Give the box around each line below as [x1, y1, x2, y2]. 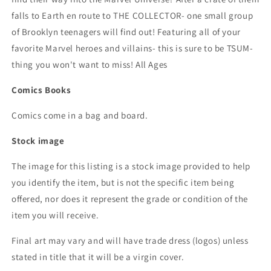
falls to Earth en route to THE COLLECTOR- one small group [11, 10, 253, 21]
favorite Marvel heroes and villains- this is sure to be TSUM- [11, 42, 253, 54]
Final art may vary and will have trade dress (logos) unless [11, 235, 249, 246]
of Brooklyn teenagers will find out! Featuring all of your [11, 26, 241, 38]
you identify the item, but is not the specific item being [11, 177, 235, 188]
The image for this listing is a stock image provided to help [11, 160, 251, 172]
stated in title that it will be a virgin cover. [11, 251, 186, 263]
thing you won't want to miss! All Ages [11, 59, 168, 70]
